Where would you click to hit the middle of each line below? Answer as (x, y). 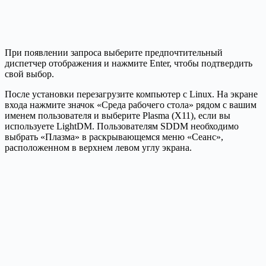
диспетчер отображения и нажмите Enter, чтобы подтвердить (129, 63)
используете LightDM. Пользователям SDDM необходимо (122, 126)
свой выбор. (29, 74)
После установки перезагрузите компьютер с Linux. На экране (131, 94)
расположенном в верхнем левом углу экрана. (98, 147)
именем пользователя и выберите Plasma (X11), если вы (118, 115)
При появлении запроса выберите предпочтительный (114, 52)
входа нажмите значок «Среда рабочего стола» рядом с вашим (131, 104)
